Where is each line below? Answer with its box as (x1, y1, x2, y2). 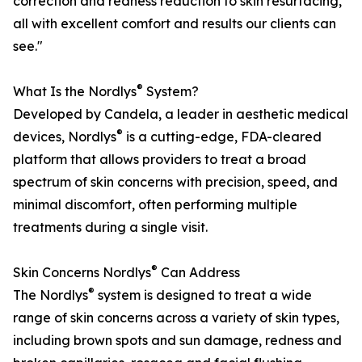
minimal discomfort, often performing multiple (13, 196, 297, 213)
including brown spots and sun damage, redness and (13, 332, 342, 349)
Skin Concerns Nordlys (13, 264, 151, 281)
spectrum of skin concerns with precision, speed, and (13, 174, 338, 191)
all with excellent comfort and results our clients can (13, 15, 336, 32)
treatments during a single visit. (13, 219, 208, 236)
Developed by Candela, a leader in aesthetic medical (13, 106, 348, 123)
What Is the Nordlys (13, 83, 137, 100)
